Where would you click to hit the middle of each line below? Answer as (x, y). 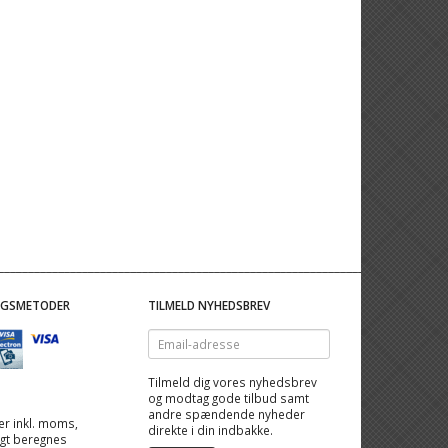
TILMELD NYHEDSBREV (209, 305)
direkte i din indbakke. (211, 430)
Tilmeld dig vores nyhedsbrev (233, 382)
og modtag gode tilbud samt (229, 398)
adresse (171, 352)
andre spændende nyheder (227, 414)
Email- (164, 336)
